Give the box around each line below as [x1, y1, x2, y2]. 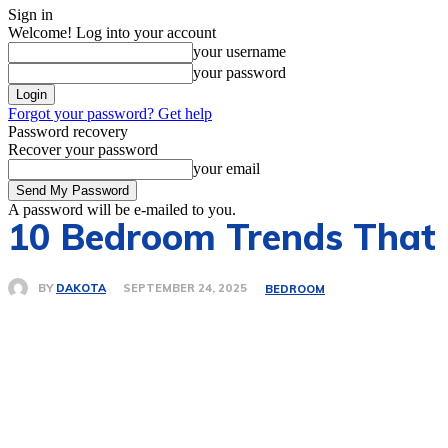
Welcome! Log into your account [8, 24, 216, 41]
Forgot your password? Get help [8, 105, 212, 122]
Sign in [8, 6, 53, 23]
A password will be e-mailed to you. [8, 201, 236, 218]
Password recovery [8, 123, 128, 140]
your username [193, 43, 286, 60]
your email [193, 160, 260, 177]
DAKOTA [56, 280, 106, 295]
